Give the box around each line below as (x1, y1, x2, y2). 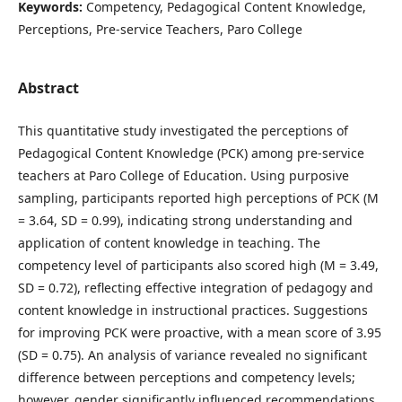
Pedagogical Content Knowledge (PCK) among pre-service (18, 144, 364, 162)
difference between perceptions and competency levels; (18, 369, 355, 386)
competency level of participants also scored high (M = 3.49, (18, 257, 379, 274)
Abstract (18, 78, 79, 98)
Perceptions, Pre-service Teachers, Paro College (18, 21, 302, 38)
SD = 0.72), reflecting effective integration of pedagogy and (18, 279, 373, 296)
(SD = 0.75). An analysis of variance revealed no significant (18, 346, 367, 363)
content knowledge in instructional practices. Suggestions (18, 301, 368, 319)
